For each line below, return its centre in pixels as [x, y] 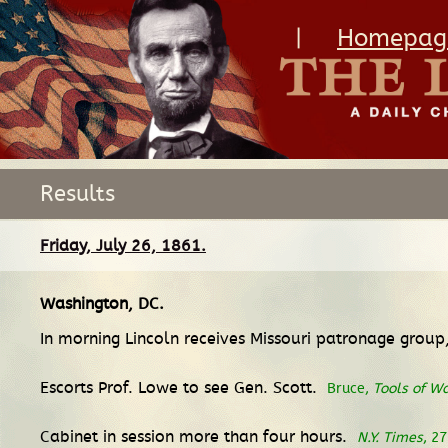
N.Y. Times [390, 437]
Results [77, 193]
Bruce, [350, 388]
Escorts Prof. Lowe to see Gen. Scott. [181, 387]
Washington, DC [99, 303]
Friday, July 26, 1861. [123, 245]
